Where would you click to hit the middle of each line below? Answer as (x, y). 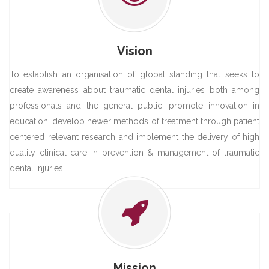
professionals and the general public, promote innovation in (134, 105)
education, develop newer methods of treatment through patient (134, 121)
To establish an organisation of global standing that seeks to (134, 74)
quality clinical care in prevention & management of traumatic (134, 152)
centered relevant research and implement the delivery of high (134, 137)
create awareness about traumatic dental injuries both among (134, 90)
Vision (134, 51)
